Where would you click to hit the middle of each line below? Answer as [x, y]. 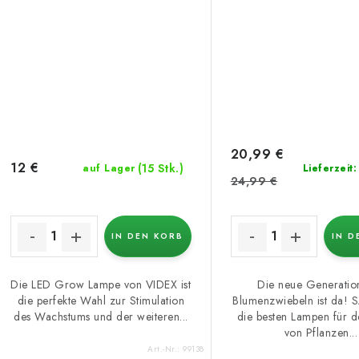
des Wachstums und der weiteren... [101, 316]
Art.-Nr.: [165, 349]
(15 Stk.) [161, 168]
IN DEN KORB [148, 236]
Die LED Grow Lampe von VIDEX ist [101, 284]
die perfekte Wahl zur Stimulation [101, 300]
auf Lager [109, 168]
